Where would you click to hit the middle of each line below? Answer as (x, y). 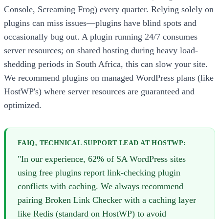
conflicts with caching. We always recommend (100, 186)
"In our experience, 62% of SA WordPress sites (102, 159)
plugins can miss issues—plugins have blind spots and (100, 23)
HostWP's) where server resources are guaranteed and (99, 92)
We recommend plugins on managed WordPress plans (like (109, 78)
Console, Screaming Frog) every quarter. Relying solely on (109, 10)
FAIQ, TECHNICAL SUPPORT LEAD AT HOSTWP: (102, 143)
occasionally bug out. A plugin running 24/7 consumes (101, 37)
